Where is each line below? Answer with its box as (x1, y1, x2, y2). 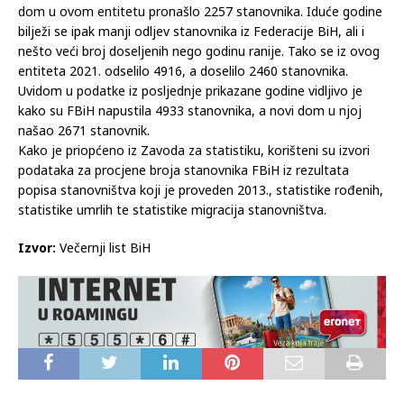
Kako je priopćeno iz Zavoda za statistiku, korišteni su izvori (18, 141, 370, 159)
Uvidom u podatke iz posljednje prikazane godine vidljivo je (18, 81, 363, 99)
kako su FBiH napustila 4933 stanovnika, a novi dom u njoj (18, 101, 362, 119)
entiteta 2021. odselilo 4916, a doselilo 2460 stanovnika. (18, 61, 348, 79)
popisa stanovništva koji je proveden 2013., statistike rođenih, (18, 180, 383, 198)
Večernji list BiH (60, 238, 151, 256)
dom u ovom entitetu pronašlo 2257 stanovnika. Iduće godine (18, 2, 382, 20)
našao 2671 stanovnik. (18, 121, 150, 139)
